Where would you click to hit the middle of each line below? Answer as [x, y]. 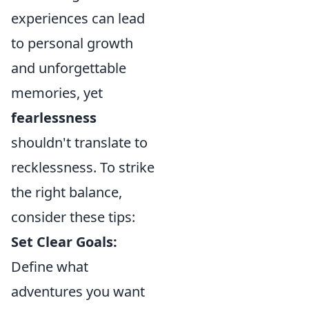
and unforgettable [69, 68]
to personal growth [72, 43]
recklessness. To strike [83, 167]
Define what [50, 267]
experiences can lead [78, 18]
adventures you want [78, 291]
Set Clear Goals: [64, 242]
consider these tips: [73, 217]
